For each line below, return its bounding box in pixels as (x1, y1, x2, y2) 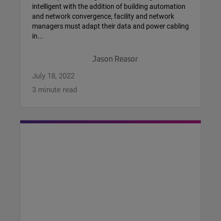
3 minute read (32, 84, 77, 94)
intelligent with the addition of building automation (32, 1, 185, 11)
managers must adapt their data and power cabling (32, 21, 189, 31)
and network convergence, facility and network (32, 11, 174, 21)
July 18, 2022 (32, 70, 74, 80)
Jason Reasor (92, 53, 138, 64)
